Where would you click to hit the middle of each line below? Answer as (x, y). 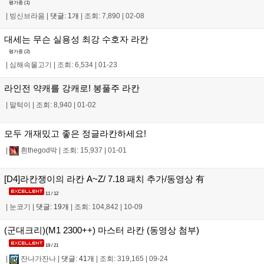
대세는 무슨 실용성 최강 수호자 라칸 (76, 39)
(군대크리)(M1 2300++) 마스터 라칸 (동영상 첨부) (102, 230)
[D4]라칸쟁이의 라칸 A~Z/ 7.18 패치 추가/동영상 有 (104, 179)
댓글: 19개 (52, 207)
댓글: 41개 (78, 258)
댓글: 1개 (65, 16)
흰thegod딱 (38, 151)
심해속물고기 (31, 65)
